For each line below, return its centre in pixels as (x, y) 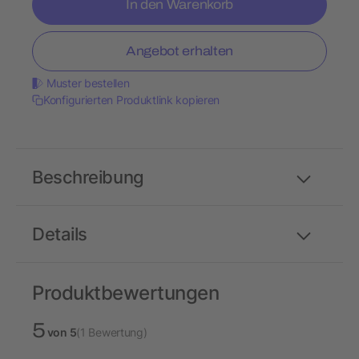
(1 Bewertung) (112, 333)
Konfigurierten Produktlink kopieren (132, 100)
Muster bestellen (88, 83)
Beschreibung (88, 177)
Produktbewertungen (126, 293)
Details (60, 234)
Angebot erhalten (179, 51)
